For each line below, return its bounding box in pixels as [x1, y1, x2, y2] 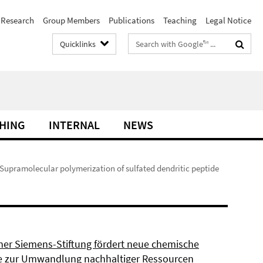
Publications [109, 15, 154, 26]
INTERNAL [49, 117, 100, 132]
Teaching [163, 15, 197, 26]
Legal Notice [205, 15, 251, 26]
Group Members [43, 15, 100, 26]
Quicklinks [60, 39, 96, 49]
